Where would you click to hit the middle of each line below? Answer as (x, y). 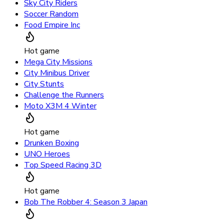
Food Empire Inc (52, 25)
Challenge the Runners (64, 95)
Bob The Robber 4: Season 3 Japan (86, 202)
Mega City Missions (58, 62)
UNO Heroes (47, 154)
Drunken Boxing (51, 143)
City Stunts (44, 84)
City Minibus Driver (57, 73)
